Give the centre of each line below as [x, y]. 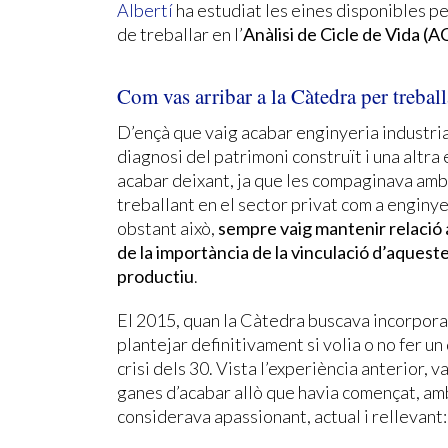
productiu [155, 275]
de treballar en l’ [180, 33]
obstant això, [167, 227]
